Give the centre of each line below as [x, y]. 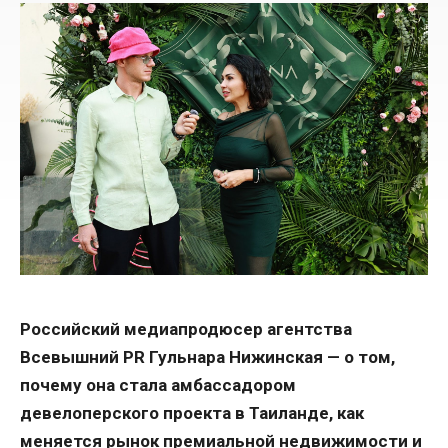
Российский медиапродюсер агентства [186, 328]
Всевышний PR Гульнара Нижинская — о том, [207, 356]
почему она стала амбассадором [158, 384]
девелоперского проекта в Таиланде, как [192, 412]
